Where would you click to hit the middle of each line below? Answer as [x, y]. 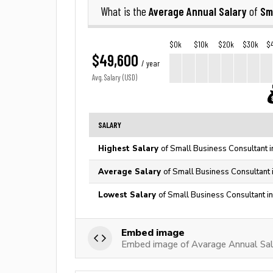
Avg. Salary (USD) [115, 78]
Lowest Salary [128, 195]
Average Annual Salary [199, 11]
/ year [151, 63]
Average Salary [131, 172]
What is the [125, 12]
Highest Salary [129, 148]
